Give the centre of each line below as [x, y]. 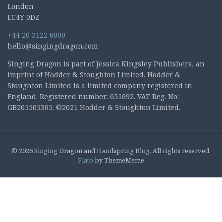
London [21, 6]
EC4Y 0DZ [24, 17]
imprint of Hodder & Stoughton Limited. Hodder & [94, 74]
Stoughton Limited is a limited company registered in [100, 85]
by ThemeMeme [119, 160]
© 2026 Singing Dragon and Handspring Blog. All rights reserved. [111, 150]
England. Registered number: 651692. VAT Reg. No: [93, 96]
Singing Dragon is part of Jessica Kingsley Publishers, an [106, 63]
